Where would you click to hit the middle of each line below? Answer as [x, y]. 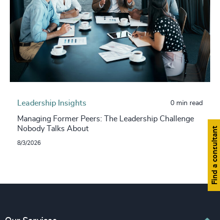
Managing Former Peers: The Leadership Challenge [106, 119]
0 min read [187, 103]
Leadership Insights [52, 103]
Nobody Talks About [53, 128]
